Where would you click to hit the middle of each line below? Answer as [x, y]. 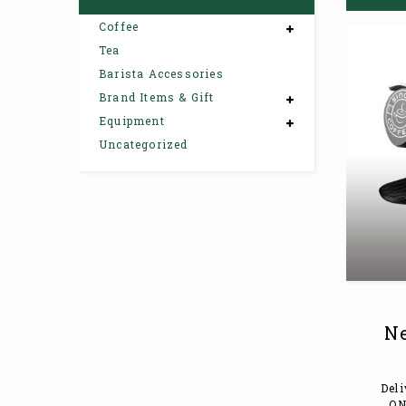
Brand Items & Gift [157, 97]
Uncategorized [144, 144]
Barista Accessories [161, 73]
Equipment [132, 120]
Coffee [119, 26]
